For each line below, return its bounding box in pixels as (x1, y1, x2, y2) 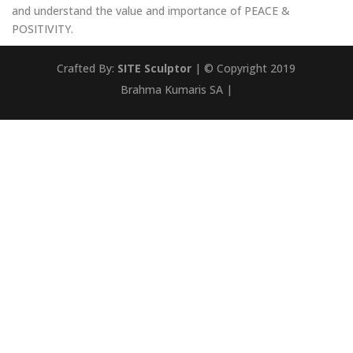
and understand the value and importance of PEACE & (12, 3, 290, 18)
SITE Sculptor (117, 61, 192, 76)
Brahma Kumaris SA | (120, 82, 232, 97)
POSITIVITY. (12, 21, 73, 36)
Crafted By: (57, 61, 118, 76)
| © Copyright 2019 (191, 61, 296, 76)
